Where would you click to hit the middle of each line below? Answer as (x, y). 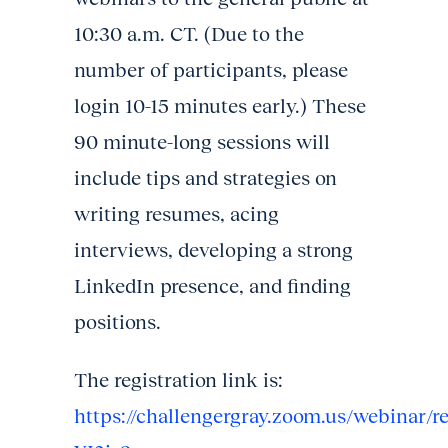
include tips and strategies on (205, 177)
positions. (117, 321)
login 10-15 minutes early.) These (220, 105)
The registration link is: (178, 379)
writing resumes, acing (176, 213)
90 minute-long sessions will (202, 141)
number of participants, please (211, 69)
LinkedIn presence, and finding (212, 285)
